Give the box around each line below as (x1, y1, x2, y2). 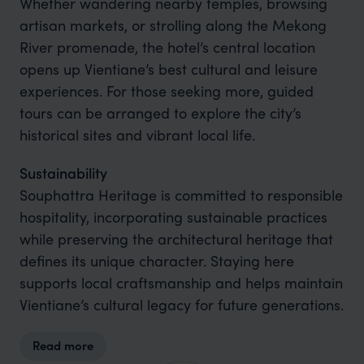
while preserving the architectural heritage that (19, 228, 333, 249)
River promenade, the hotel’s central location (19, 37, 315, 58)
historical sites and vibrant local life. (19, 124, 255, 145)
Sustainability (19, 162, 107, 184)
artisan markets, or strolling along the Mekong (19, 15, 327, 36)
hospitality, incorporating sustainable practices (19, 206, 327, 227)
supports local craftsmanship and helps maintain (19, 272, 343, 293)
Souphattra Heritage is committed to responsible (19, 184, 343, 206)
